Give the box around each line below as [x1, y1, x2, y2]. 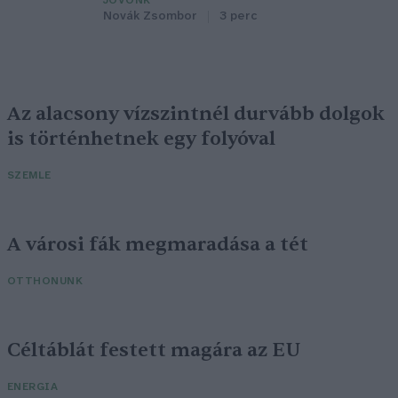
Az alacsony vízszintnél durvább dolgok [7, 101, 385, 127]
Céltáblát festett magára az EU [7, 338, 300, 363]
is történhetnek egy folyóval [7, 126, 280, 152]
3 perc [219, 10, 257, 24]
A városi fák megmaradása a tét [7, 232, 308, 258]
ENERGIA [7, 381, 59, 394]
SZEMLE [7, 170, 52, 182]
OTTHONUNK [7, 275, 84, 288]
